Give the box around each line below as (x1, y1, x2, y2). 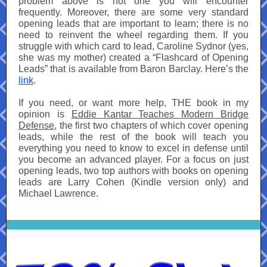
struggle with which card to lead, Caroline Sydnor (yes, (18, 41, 249, 52)
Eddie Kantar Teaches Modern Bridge (71, 109, 249, 120)
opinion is (18, 109, 72, 120)
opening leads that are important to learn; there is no (18, 18, 249, 29)
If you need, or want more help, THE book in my (18, 98, 249, 108)
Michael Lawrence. (18, 188, 98, 199)
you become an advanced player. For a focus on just (18, 154, 249, 165)
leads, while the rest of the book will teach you (18, 132, 249, 142)
